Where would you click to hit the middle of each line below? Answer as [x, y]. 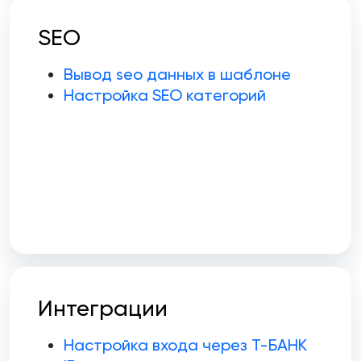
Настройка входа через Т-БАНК [185, 345]
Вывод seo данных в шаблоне [177, 75]
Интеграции [103, 309]
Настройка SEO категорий [165, 95]
